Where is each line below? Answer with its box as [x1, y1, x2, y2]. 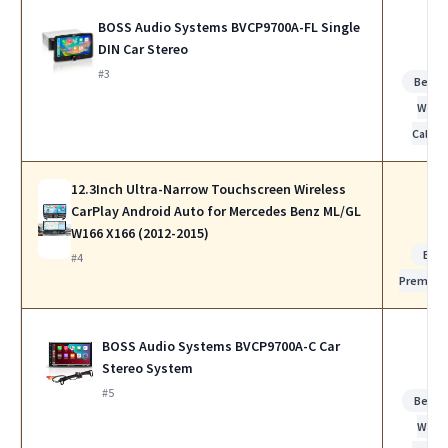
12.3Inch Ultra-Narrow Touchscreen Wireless [71, 180, 347, 199]
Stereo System [101, 359, 193, 378]
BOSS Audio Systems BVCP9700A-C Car [101, 337, 340, 356]
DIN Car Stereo [98, 40, 189, 59]
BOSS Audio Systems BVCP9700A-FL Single [98, 18, 361, 37]
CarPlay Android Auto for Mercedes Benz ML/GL [71, 202, 362, 221]
